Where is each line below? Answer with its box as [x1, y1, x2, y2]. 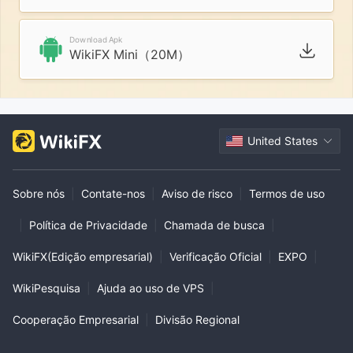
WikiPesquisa [13, 281, 80, 295]
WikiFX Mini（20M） [69, 46, 190, 63]
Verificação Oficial [169, 249, 262, 263]
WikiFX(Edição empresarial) [13, 249, 153, 263]
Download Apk [69, 35, 124, 46]
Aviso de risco [162, 186, 232, 200]
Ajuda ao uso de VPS [97, 281, 204, 295]
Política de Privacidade [29, 217, 147, 232]
